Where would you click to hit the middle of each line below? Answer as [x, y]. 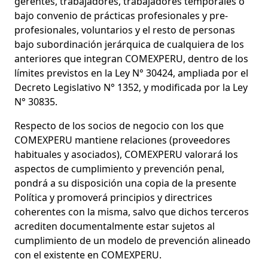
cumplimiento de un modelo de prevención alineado [133, 240]
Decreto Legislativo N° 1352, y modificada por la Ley [131, 87]
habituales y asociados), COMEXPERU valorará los [126, 154]
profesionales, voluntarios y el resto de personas [125, 30]
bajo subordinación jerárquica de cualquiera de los [129, 44]
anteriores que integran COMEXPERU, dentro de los [131, 58]
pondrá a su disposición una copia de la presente [125, 183]
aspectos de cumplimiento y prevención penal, [119, 168]
